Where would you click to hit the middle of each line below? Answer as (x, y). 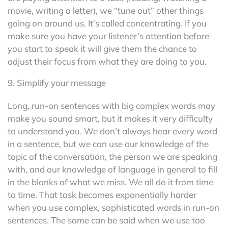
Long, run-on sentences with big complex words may (111, 105)
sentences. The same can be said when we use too (106, 220)
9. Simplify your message (57, 82)
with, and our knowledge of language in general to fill (112, 169)
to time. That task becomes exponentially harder (102, 194)
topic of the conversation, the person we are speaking (112, 156)
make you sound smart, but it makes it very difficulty (110, 118)
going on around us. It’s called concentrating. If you (107, 23)
